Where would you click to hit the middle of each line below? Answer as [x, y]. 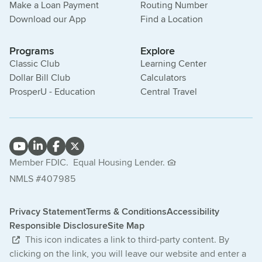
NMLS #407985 [43, 179]
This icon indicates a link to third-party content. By [126, 240]
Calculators [163, 78]
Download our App [48, 19]
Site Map [126, 226]
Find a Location [172, 19]
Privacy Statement [48, 212]
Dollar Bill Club [40, 78]
